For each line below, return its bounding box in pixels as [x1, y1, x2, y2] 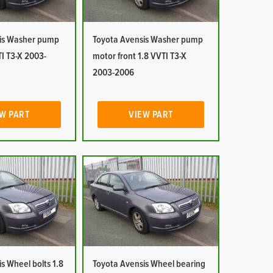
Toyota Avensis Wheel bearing [92, 259, 205, 269]
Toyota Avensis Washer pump [92, 35, 203, 44]
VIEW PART [129, 110, 173, 119]
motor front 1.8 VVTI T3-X [92, 51, 186, 61]
